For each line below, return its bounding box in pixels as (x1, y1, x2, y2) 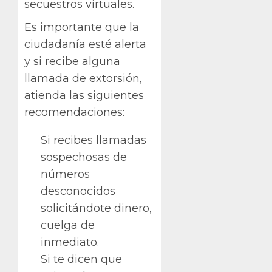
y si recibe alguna (24, 55, 120, 69)
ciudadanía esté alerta (24, 38, 146, 52)
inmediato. (41, 236, 99, 250)
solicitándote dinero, (41, 202, 152, 216)
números (41, 168, 90, 182)
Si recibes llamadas (41, 134, 146, 148)
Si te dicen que (41, 253, 122, 267)
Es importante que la (24, 21, 139, 35)
